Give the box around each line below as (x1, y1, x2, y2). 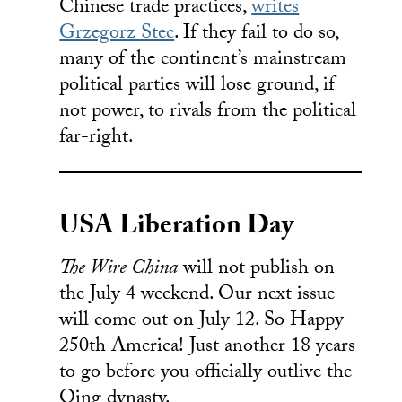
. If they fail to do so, (174, 18, 339, 52)
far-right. (59, 122, 135, 156)
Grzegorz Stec (59, 18, 175, 52)
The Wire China (59, 252, 179, 286)
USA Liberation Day (59, 205, 294, 251)
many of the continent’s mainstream (59, 44, 347, 78)
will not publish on (178, 252, 336, 286)
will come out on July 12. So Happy (59, 304, 345, 338)
